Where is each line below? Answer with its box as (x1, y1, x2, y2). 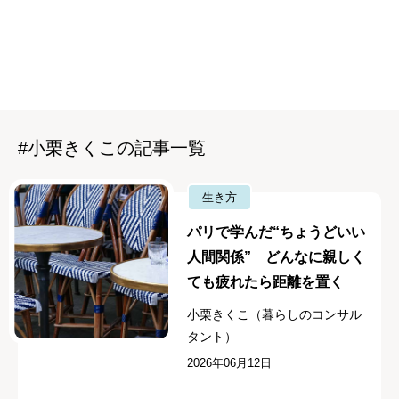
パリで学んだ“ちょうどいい (187, 224, 366, 240)
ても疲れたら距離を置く (187, 274, 345, 290)
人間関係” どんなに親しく (187, 249, 366, 265)
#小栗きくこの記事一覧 (18, 138, 206, 159)
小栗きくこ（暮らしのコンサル (187, 307, 362, 322)
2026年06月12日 (187, 356, 273, 370)
